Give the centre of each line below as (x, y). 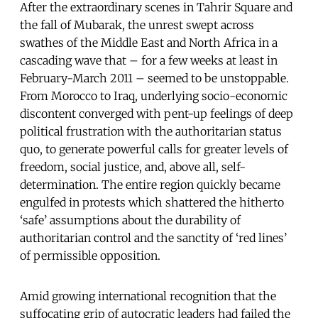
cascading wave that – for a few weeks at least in (149, 60)
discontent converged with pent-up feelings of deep (157, 113)
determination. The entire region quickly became (150, 184)
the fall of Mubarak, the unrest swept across (137, 24)
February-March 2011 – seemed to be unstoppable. (154, 78)
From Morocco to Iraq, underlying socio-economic (154, 95)
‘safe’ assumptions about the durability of (130, 220)
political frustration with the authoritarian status (151, 131)
